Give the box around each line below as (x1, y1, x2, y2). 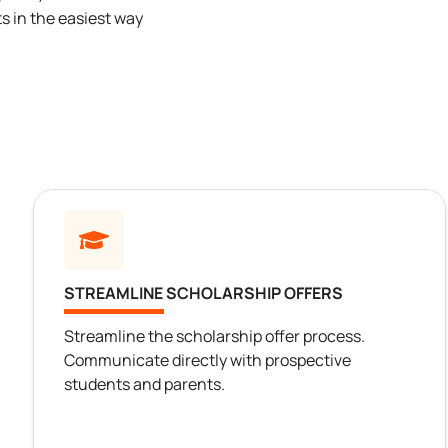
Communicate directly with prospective (63, 349, 351, 372)
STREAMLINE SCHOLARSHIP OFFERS (63, 282, 343, 305)
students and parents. (63, 373, 225, 396)
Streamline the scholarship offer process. (63, 325, 365, 348)
